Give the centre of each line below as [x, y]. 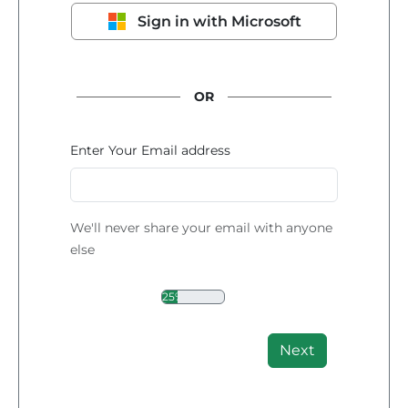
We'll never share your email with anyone [202, 228]
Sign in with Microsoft [219, 21]
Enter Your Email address [151, 150]
